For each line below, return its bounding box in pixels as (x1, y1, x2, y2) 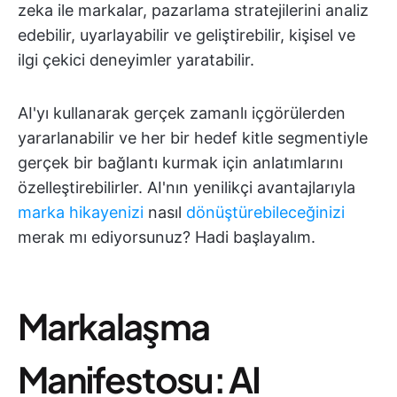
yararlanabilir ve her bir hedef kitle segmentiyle (18, 128, 368, 147)
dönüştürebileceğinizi (186, 203, 345, 222)
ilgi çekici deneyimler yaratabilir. (18, 51, 254, 69)
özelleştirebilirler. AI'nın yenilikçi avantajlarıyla (18, 178, 355, 197)
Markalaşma (18, 303, 210, 348)
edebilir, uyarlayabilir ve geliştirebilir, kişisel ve (18, 26, 355, 44)
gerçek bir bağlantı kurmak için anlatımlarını (18, 153, 343, 172)
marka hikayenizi (18, 203, 144, 222)
